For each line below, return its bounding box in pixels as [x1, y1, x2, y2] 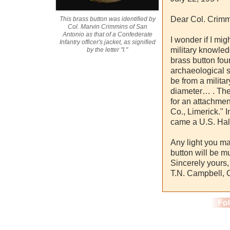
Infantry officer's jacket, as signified [59, 39, 156, 46]
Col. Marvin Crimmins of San [67, 23, 147, 30]
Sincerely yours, [170, 159, 229, 167]
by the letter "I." [87, 46, 128, 53]
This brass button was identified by [59, 15, 156, 23]
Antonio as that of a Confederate [62, 31, 152, 38]
